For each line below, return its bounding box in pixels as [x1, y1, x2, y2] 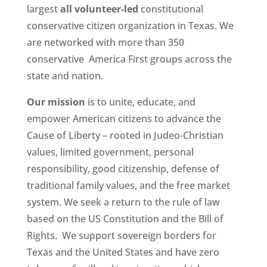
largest [26, 2, 60, 15]
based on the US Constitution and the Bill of [26, 212, 223, 225]
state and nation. [26, 69, 103, 82]
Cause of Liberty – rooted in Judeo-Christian [26, 128, 223, 142]
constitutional [138, 2, 203, 15]
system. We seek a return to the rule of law [26, 195, 220, 209]
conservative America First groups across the [26, 52, 232, 66]
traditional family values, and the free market [26, 178, 230, 192]
